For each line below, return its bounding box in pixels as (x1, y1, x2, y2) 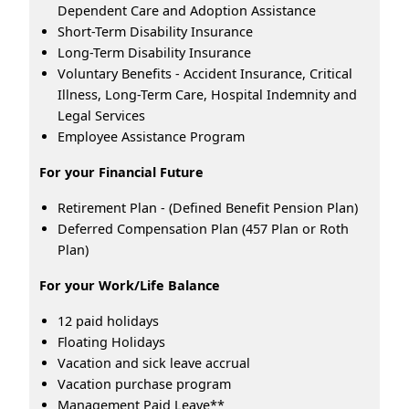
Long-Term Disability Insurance (58, 43, 251, 61)
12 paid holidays (58, 311, 159, 330)
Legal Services (58, 106, 145, 124)
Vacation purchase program (58, 374, 231, 393)
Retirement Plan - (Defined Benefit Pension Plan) (58, 198, 358, 216)
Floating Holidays (58, 332, 165, 351)
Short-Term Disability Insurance (58, 22, 253, 40)
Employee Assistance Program (58, 127, 245, 145)
